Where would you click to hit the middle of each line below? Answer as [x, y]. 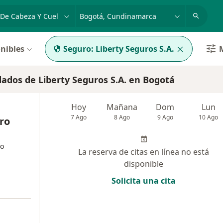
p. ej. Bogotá [100, 10]
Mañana [122, 107]
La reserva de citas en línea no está [144, 152]
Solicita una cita [144, 181]
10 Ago [209, 117]
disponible [144, 164]
